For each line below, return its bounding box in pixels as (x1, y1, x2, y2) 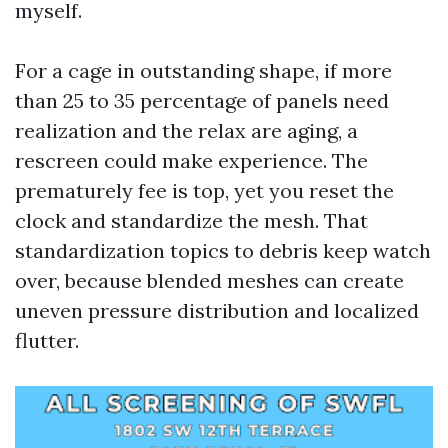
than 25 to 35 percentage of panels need (15, 88, 389, 113)
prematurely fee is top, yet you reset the (15, 178, 394, 203)
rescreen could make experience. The (15, 148, 368, 173)
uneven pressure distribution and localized (15, 298, 419, 323)
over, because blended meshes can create (15, 268, 404, 293)
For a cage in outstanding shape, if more (15, 58, 392, 83)
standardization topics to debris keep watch (15, 238, 431, 263)
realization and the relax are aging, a (15, 118, 358, 143)
